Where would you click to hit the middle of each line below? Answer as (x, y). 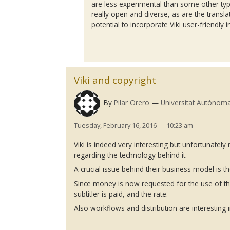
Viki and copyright (115, 80)
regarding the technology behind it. (131, 155)
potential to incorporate (131, 25)
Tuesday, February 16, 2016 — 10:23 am (134, 125)
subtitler (87, 194)
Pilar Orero (131, 103)
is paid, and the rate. (134, 194)
